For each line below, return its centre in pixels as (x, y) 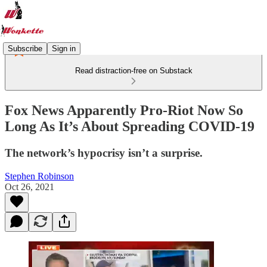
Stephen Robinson (39, 176)
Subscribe (25, 48)
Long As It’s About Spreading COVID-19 (130, 126)
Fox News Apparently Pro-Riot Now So (124, 110)
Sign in (64, 48)
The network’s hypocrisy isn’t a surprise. (104, 153)
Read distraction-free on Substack (133, 71)
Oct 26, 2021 (30, 187)
